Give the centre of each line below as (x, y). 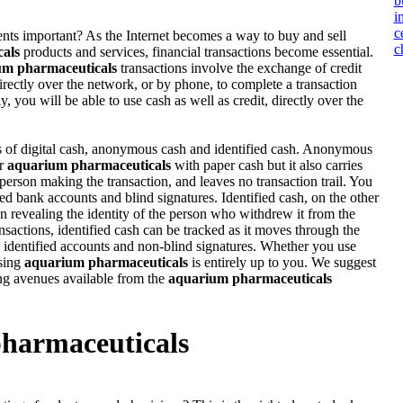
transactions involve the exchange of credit (239, 68)
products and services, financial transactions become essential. (196, 52)
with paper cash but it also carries (266, 165)
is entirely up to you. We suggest (282, 262)
